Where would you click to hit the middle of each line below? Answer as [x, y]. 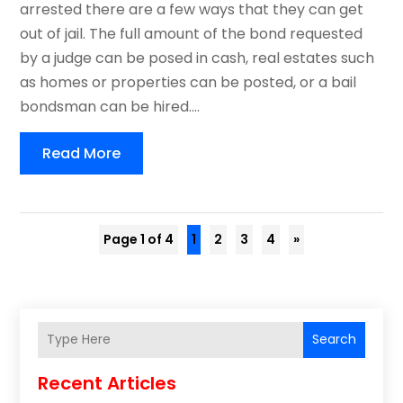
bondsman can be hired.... [110, 106]
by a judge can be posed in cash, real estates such [197, 58]
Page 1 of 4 [139, 239]
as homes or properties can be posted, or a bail [188, 82]
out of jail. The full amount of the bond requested [192, 33]
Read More [82, 153]
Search [334, 340]
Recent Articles [107, 383]
